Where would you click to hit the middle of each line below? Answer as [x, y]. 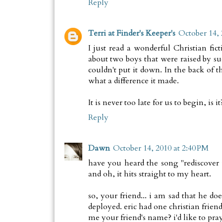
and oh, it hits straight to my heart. [149, 174]
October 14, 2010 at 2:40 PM [161, 148]
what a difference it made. [133, 81]
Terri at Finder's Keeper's [132, 33]
